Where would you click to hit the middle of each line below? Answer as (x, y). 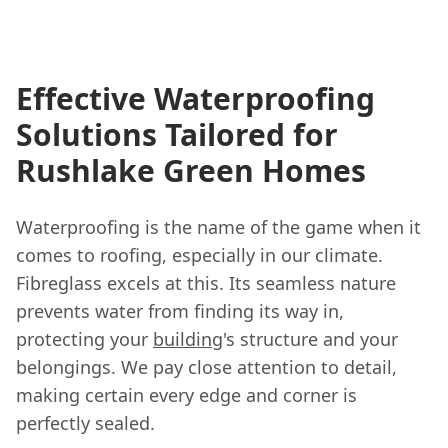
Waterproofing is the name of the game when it (218, 226)
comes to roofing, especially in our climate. (199, 254)
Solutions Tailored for (177, 134)
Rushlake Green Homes (191, 170)
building (188, 338)
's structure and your (310, 338)
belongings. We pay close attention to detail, (206, 366)
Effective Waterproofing (195, 98)
